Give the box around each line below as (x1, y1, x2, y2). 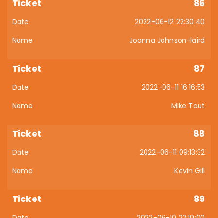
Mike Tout (171, 101, 205, 110)
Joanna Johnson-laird (129, 36, 205, 45)
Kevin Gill (174, 166, 205, 176)
